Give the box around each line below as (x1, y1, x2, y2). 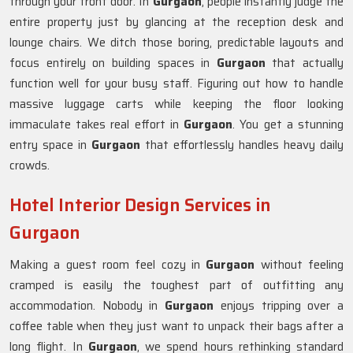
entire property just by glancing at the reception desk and (9, 13, 344, 32)
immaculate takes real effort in (9, 115, 184, 134)
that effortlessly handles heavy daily (140, 136, 344, 154)
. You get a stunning (232, 115, 344, 134)
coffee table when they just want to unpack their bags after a (9, 317, 344, 336)
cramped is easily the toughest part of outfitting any (9, 276, 344, 295)
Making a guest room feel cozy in (9, 255, 206, 274)
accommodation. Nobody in (9, 296, 165, 315)
